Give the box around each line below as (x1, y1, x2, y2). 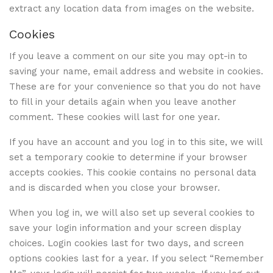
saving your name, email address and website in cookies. (9, 65, 263, 77)
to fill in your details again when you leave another (9, 96, 236, 107)
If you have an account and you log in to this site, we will (9, 136, 262, 147)
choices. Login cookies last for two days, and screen (9, 237, 244, 249)
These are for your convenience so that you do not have (9, 80, 261, 92)
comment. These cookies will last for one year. (9, 111, 220, 122)
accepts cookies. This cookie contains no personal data (9, 166, 257, 178)
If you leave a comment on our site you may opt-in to (9, 50, 247, 62)
